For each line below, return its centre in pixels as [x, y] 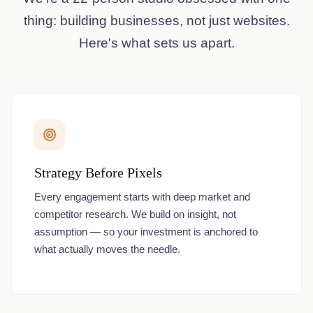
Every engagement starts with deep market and [142, 197]
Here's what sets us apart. [156, 43]
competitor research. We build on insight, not [135, 214]
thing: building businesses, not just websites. [156, 21]
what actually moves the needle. [107, 249]
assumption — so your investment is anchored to [146, 232]
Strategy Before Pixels [98, 173]
